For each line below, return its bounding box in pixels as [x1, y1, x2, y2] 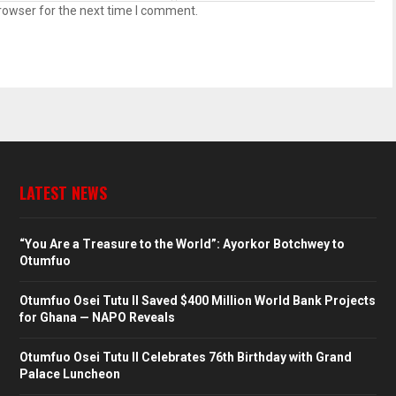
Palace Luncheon [19, 366, 120, 381]
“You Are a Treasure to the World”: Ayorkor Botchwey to [19, 236, 345, 251]
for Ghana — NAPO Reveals [19, 309, 175, 324]
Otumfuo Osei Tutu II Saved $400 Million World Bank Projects [19, 293, 376, 308]
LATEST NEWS [19, 180, 107, 204]
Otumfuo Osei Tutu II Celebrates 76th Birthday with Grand [19, 349, 352, 364]
